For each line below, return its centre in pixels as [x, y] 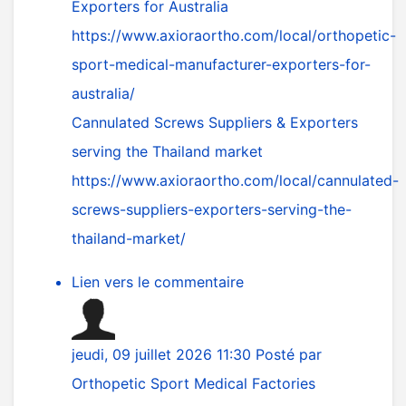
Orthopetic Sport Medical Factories [193, 383]
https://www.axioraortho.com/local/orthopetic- [234, 35]
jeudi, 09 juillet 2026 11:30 [164, 354]
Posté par [289, 354]
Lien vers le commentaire [158, 282]
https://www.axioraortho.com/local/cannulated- [235, 180]
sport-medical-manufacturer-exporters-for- [221, 64]
